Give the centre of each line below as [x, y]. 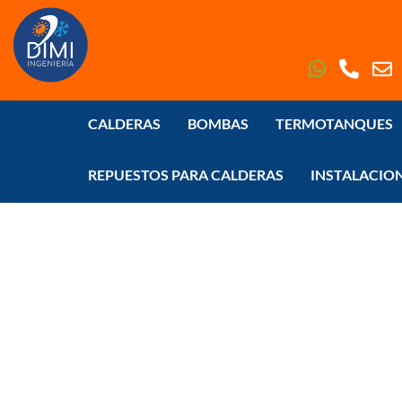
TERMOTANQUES [334, 123]
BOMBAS [218, 123]
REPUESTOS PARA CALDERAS [185, 175]
